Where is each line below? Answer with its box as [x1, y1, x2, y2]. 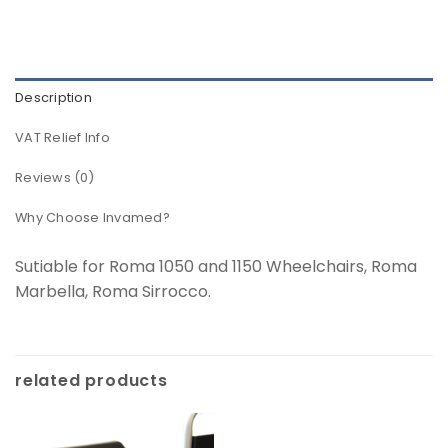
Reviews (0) [15, 169, 94, 187]
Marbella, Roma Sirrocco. [15, 280, 211, 304]
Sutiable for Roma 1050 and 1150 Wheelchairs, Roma [15, 255, 417, 279]
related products [15, 369, 168, 393]
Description [15, 89, 92, 107]
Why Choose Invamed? [15, 209, 170, 227]
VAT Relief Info [15, 129, 110, 147]
